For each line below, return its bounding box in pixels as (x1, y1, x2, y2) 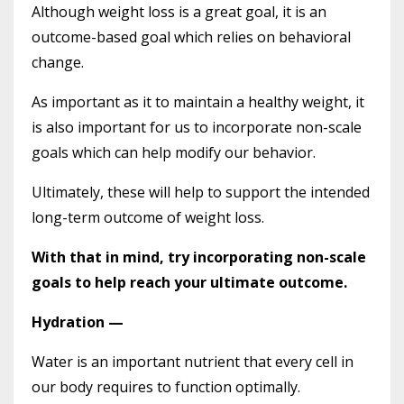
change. (32, 51, 84, 72)
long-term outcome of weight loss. (32, 207, 264, 227)
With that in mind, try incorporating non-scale (32, 246, 366, 267)
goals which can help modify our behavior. (32, 142, 316, 162)
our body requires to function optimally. (32, 376, 300, 397)
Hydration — (32, 311, 127, 332)
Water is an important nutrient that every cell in (32, 351, 353, 372)
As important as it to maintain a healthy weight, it (32, 91, 364, 112)
